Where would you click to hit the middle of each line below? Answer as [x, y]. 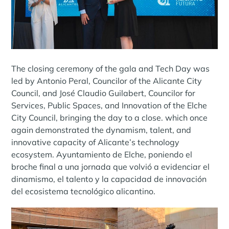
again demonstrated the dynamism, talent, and [101, 130]
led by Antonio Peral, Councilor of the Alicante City [107, 81]
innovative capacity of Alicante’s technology [96, 142]
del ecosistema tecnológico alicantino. [84, 191]
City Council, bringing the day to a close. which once [110, 118]
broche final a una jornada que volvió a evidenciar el [111, 167]
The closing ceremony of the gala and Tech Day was [111, 69]
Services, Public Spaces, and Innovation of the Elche [109, 106]
